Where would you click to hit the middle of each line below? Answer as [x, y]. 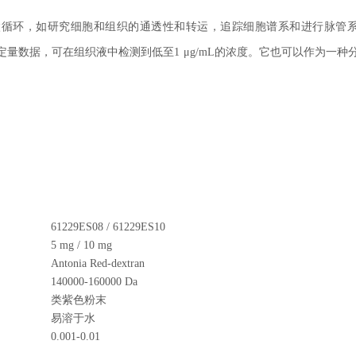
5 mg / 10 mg [81, 245]
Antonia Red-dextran [98, 263]
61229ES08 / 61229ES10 [108, 227]
